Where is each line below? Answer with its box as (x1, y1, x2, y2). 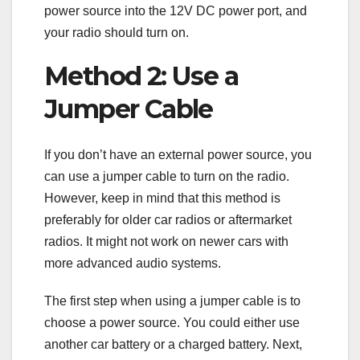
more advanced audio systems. (44, 256, 221, 270)
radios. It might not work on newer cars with (44, 234, 288, 248)
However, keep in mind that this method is (44, 190, 280, 205)
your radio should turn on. (44, 26, 189, 40)
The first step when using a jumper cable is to (44, 293, 301, 308)
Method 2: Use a (44, 60, 238, 92)
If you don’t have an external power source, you (44, 147, 312, 162)
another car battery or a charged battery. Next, (44, 337, 302, 351)
